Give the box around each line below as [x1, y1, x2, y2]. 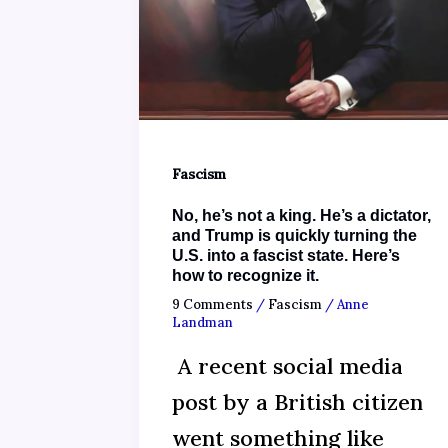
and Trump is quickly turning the [172, 227, 417, 245]
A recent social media [172, 351, 403, 380]
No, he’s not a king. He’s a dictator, [172, 207, 431, 225]
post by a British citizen [172, 387, 423, 416]
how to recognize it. [172, 267, 319, 285]
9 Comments [172, 295, 253, 313]
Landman [172, 313, 233, 331]
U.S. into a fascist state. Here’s [172, 247, 400, 265]
